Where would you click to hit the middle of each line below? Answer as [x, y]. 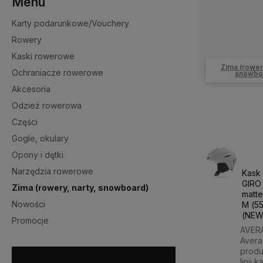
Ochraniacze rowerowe [58, 72]
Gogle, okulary [40, 138]
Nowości [28, 204]
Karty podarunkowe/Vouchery [70, 23]
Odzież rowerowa [47, 105]
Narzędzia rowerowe [53, 171]
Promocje [30, 220]
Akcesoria [31, 89]
